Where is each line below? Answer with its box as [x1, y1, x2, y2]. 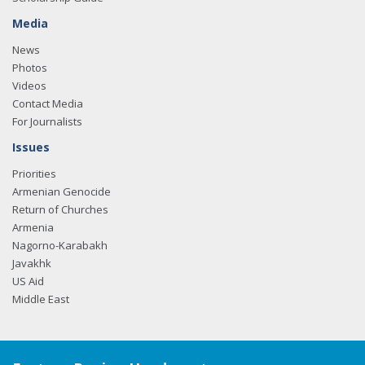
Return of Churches [12, 202, 108, 217]
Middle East [12, 292, 69, 306]
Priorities [12, 166, 56, 181]
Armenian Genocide [12, 184, 111, 199]
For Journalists [12, 114, 82, 129]
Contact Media [12, 96, 83, 111]
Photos [12, 60, 47, 75]
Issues [12, 139, 50, 155]
